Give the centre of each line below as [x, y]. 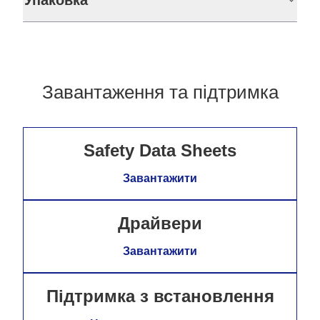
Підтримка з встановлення [160, 296]
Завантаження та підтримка [160, 92]
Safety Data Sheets [160, 151]
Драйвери [160, 224]
